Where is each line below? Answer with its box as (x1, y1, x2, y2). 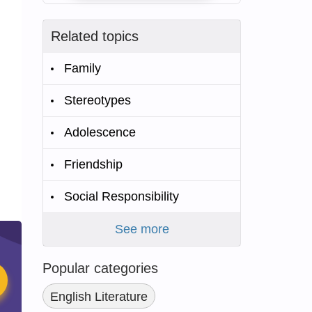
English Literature (50, 290, 148, 304)
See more (114, 222, 169, 236)
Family (64, 61, 101, 75)
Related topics (51, 29, 139, 44)
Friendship (64, 157, 123, 171)
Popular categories (42, 260, 158, 276)
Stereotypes (64, 93, 131, 107)
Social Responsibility (64, 189, 179, 203)
